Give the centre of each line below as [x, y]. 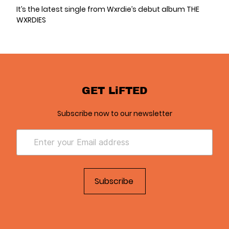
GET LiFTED [114, 90]
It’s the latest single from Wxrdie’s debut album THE [108, 9]
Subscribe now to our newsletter [114, 113]
